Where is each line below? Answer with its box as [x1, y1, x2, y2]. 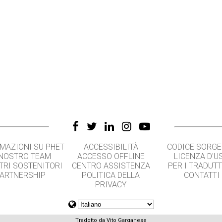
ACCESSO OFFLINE [77, 152, 145, 161]
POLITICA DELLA [82, 170, 140, 180]
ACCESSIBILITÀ [83, 142, 138, 152]
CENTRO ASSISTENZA [71, 161, 150, 170]
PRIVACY [95, 180, 127, 189]
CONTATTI [183, 170, 220, 180]
